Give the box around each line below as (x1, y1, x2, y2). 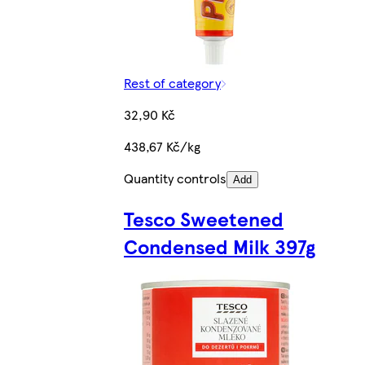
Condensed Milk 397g (124, 231, 315, 260)
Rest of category (124, 73, 221, 92)
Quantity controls (124, 168, 226, 187)
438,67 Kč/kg (124, 136, 200, 156)
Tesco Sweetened (124, 204, 284, 232)
